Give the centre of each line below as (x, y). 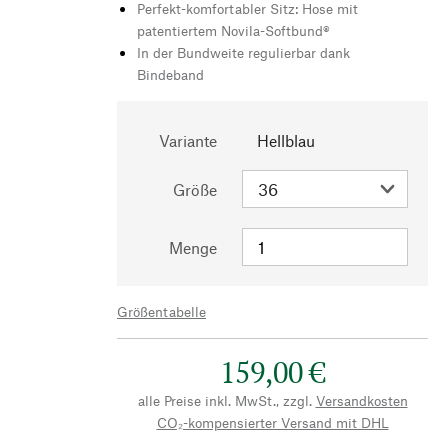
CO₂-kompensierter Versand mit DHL (272, 422)
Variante (188, 140)
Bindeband (170, 74)
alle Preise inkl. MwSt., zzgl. (224, 400)
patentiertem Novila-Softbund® (233, 30)
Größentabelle (161, 311)
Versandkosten (361, 400)
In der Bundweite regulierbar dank (243, 52)
